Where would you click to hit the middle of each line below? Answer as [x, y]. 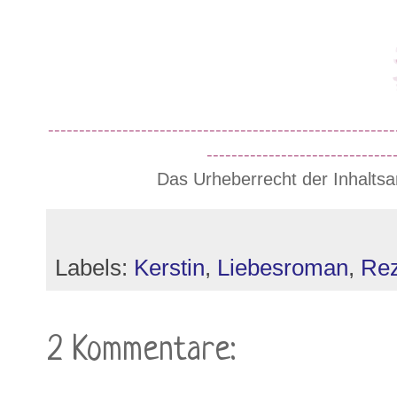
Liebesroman [283, 268]
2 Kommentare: [142, 351]
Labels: [94, 268]
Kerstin [169, 268]
